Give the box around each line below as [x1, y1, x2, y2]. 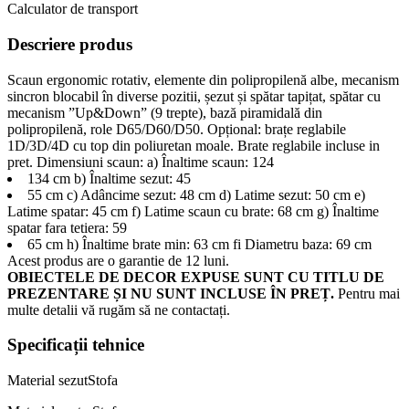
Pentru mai [334, 285, 400, 301]
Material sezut [7, 372, 88, 389]
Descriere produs [7, 35, 132, 54]
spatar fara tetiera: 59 [7, 219, 127, 236]
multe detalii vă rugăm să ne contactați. [7, 301, 230, 318]
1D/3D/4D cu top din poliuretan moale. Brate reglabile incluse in [7, 137, 380, 153]
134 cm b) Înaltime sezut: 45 [27, 170, 191, 186]
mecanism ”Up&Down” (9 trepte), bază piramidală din [7, 104, 322, 121]
